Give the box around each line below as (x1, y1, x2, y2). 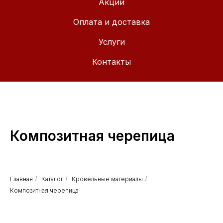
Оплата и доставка (73, 17, 150, 27)
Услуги (98, 37, 125, 47)
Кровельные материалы (72, 175, 143, 183)
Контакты (92, 57, 131, 67)
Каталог (41, 175, 63, 183)
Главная (10, 175, 33, 183)
